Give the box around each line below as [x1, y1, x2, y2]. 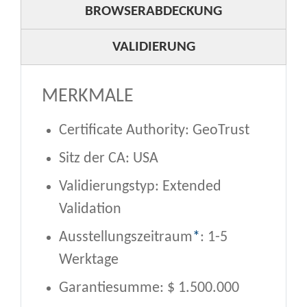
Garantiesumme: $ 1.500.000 [59, 280, 239, 296]
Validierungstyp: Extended [59, 178, 221, 195]
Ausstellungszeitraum [59, 229, 193, 245]
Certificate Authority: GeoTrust [59, 122, 249, 138]
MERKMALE [42, 86, 134, 106]
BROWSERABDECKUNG [85, 3, 222, 19]
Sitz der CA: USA [59, 150, 158, 167]
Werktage [59, 251, 119, 268]
